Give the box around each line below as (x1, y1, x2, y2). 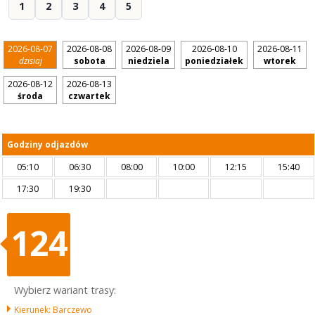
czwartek (68, 90, 110, 102)
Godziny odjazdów (7, 139, 88, 150)
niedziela (127, 55, 169, 67)
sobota (73, 55, 105, 67)
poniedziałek (185, 55, 243, 67)
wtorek (264, 55, 296, 67)
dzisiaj (18, 55, 42, 67)
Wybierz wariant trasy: (14, 283, 116, 297)
